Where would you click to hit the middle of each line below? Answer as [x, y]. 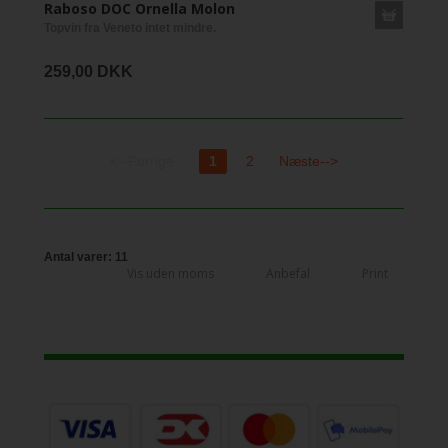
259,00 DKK [88, 71]
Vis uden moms [171, 273]
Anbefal [288, 273]
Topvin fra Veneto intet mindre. [130, 28]
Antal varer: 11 [86, 257]
